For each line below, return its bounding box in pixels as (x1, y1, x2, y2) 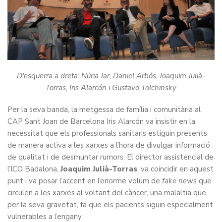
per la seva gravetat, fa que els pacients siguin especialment (7, 199, 213, 210)
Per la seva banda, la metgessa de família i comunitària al (7, 104, 201, 114)
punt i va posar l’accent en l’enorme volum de (7, 175, 160, 186)
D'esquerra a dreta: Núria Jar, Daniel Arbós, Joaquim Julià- (17, 70, 205, 81)
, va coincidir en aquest (137, 164, 214, 174)
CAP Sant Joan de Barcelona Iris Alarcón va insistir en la (7, 116, 195, 126)
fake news (160, 175, 197, 186)
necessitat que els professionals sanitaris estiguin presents (7, 128, 207, 138)
